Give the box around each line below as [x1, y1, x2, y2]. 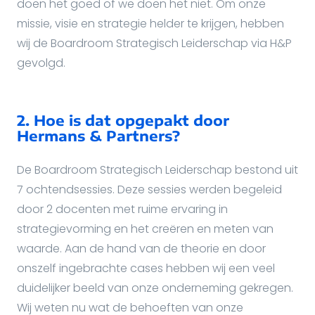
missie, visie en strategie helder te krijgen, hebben [17, 15, 284, 32]
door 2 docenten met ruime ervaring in [17, 201, 228, 217]
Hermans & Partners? [17, 127, 180, 144]
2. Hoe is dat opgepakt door [17, 111, 229, 129]
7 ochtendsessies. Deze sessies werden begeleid [17, 181, 282, 198]
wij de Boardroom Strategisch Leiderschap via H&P [17, 35, 292, 51]
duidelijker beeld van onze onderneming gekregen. [17, 280, 293, 296]
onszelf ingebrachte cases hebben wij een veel [17, 260, 275, 276]
